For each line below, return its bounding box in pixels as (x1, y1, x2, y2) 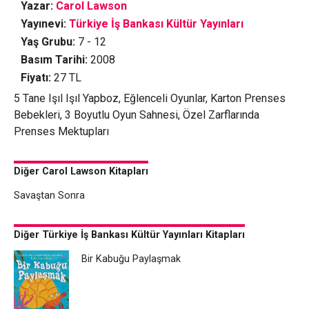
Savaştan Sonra (13, 190, 85, 201)
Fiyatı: (20, 71, 51, 84)
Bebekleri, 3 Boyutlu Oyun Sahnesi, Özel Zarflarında (13, 108, 259, 121)
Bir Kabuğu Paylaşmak (81, 253, 181, 265)
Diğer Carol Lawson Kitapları (13, 166, 148, 177)
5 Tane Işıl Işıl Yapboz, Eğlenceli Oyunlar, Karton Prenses (13, 92, 286, 105)
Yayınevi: (20, 17, 66, 30)
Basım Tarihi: (20, 53, 88, 66)
